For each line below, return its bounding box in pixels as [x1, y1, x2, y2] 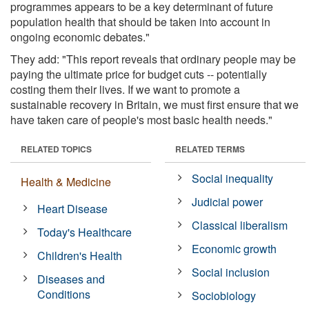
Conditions [37, 286, 91, 302]
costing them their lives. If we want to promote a [10, 81, 240, 97]
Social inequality [192, 170, 274, 186]
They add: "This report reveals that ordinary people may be [10, 50, 296, 67]
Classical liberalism [192, 217, 288, 233]
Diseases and [37, 270, 106, 287]
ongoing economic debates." [10, 28, 150, 45]
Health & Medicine [21, 173, 111, 190]
